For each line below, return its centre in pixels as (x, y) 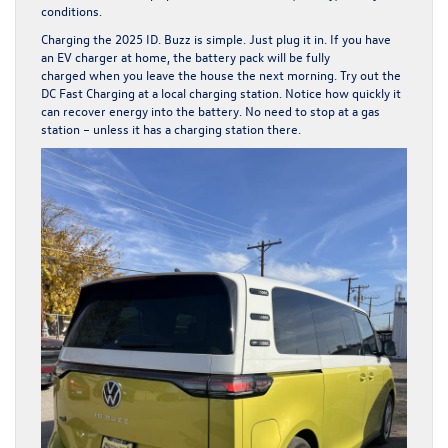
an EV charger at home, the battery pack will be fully (185, 57)
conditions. (74, 11)
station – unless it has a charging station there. (174, 129)
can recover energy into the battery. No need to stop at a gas (210, 111)
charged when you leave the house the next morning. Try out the (221, 75)
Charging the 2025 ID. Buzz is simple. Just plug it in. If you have (216, 39)
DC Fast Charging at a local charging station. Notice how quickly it (221, 93)
